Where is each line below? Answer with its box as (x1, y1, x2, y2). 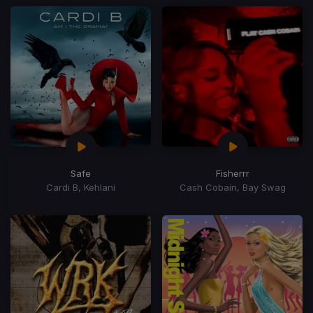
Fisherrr (215, 167, 249, 179)
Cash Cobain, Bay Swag (179, 181, 286, 193)
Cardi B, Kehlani (46, 181, 115, 193)
